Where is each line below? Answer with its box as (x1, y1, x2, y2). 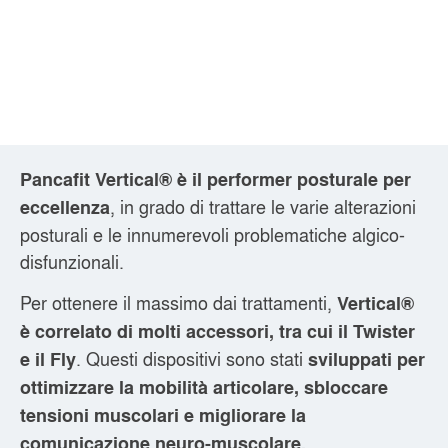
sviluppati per (308, 346, 425, 373)
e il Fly (20, 346, 76, 373)
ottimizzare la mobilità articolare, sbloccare (20, 374, 388, 401)
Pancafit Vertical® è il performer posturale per (20, 165, 411, 192)
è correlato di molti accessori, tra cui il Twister (20, 318, 415, 345)
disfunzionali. (20, 247, 129, 274)
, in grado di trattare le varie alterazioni (110, 192, 416, 219)
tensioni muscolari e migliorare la (20, 402, 306, 429)
